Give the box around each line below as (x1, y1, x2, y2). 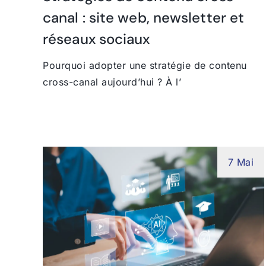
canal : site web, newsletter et (43, 8, 245, 27)
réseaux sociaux (43, 29, 150, 48)
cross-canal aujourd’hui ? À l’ (43, 75, 181, 88)
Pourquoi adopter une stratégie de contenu (43, 59, 247, 71)
